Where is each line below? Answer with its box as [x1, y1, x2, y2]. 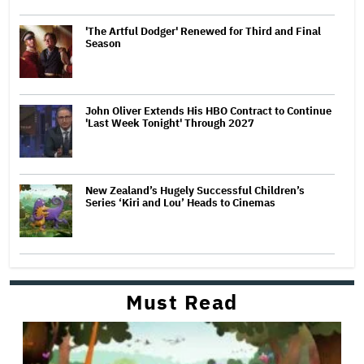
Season [85, 37, 121, 51]
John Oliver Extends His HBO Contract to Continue [85, 104, 331, 119]
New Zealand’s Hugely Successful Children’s [85, 184, 305, 198]
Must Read [126, 288, 238, 316]
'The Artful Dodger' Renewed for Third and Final [85, 24, 321, 39]
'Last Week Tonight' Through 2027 [85, 116, 254, 131]
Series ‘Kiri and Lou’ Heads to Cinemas [85, 196, 275, 210]
